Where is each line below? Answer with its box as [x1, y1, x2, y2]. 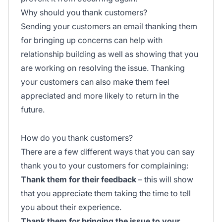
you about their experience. [21, 202, 121, 213]
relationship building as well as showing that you [21, 49, 198, 59]
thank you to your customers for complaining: [21, 161, 188, 171]
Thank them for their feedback [21, 174, 136, 185]
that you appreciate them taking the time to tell [21, 188, 191, 199]
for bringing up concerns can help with [21, 35, 163, 45]
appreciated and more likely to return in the [21, 90, 179, 101]
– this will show [136, 174, 193, 185]
